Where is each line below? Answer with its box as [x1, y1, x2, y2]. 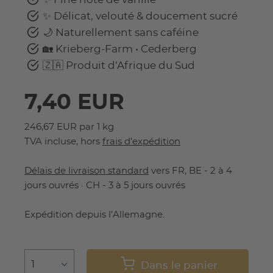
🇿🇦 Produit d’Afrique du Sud [43, 60, 195, 71]
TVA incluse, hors [24, 137, 102, 147]
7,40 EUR [24, 92, 124, 114]
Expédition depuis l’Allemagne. [24, 210, 165, 220]
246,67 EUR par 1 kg [24, 122, 114, 132]
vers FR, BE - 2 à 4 [149, 166, 232, 176]
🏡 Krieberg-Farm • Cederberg [43, 44, 197, 55]
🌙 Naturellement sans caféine [43, 27, 199, 38]
